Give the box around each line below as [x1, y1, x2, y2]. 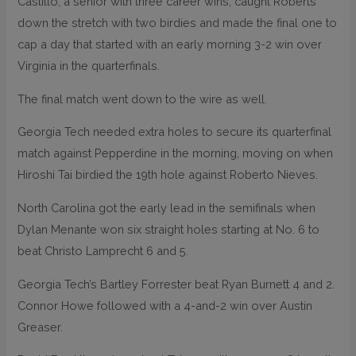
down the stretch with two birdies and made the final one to [17, 16, 338, 30]
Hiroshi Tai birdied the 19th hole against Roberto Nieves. [17, 168, 319, 182]
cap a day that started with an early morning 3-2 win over [17, 37, 323, 52]
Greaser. [17, 319, 64, 334]
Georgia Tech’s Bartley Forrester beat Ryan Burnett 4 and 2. [17, 277, 335, 291]
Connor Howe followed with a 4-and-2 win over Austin [17, 298, 313, 312]
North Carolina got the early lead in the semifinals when [17, 200, 316, 215]
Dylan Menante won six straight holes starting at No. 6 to [17, 222, 320, 236]
